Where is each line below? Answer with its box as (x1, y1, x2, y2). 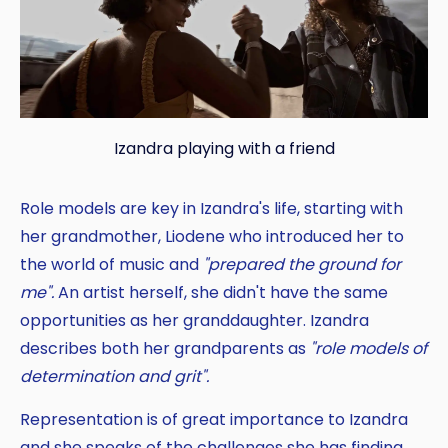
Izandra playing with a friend (113, 136, 335, 160)
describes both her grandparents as (20, 336, 310, 360)
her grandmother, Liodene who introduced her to (20, 224, 404, 248)
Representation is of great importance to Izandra (20, 407, 408, 431)
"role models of (310, 336, 427, 360)
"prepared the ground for (203, 252, 401, 276)
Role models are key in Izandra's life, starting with (20, 196, 403, 220)
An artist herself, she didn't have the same (58, 280, 388, 304)
